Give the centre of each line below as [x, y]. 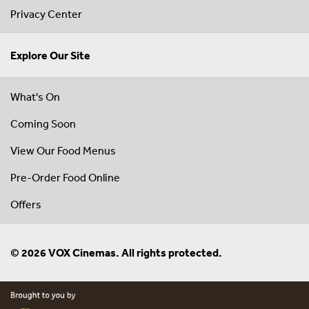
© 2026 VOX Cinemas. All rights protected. [116, 253]
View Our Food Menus [63, 151]
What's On [35, 97]
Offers [26, 205]
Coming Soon [43, 124]
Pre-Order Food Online [65, 178]
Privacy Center [46, 14]
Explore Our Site [50, 56]
